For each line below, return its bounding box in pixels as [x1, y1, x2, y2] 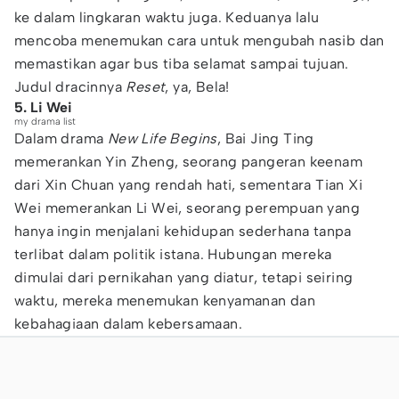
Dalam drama [14, 130, 108, 147]
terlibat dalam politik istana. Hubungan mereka [14, 246, 332, 263]
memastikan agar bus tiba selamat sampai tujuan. [14, 55, 349, 72]
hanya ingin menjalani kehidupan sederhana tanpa [14, 223, 352, 240]
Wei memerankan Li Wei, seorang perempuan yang [14, 199, 360, 216]
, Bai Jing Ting [216, 130, 314, 147]
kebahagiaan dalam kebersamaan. [14, 315, 242, 332]
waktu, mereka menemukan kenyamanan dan [14, 292, 316, 309]
